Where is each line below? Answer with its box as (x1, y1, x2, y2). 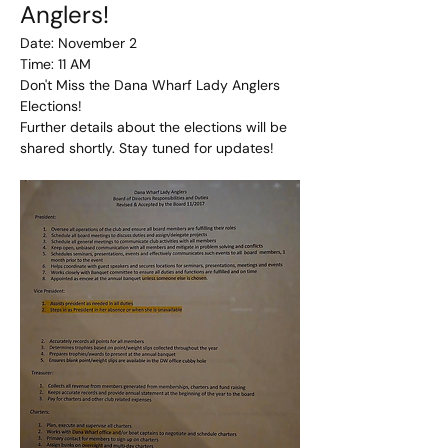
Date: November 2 (20, 34, 137, 52)
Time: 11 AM (20, 55, 91, 73)
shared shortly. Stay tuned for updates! (20, 139, 274, 157)
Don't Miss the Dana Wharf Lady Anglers (20, 76, 284, 94)
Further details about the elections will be (20, 118, 291, 136)
